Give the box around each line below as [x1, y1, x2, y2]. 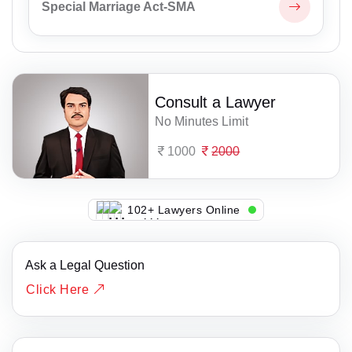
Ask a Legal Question [25, 258, 145, 273]
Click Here [26, 283, 93, 297]
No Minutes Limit [155, 114, 249, 128]
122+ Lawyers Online [130, 203, 244, 216]
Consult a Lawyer [155, 93, 277, 111]
